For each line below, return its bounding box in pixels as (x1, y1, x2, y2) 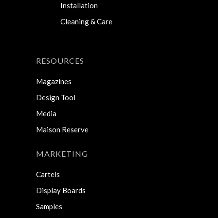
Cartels (36, 169, 60, 179)
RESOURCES (36, 55, 84, 65)
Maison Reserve (36, 125, 89, 134)
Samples (36, 201, 62, 211)
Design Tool (36, 92, 75, 102)
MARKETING (36, 148, 88, 158)
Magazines (36, 76, 72, 86)
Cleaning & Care (60, 17, 112, 26)
